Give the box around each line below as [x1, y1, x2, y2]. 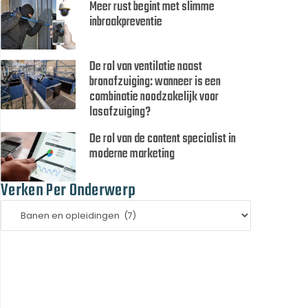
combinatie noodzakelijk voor [89, 87, 219, 108]
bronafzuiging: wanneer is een [89, 72, 221, 93]
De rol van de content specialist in [89, 129, 236, 150]
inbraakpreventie [89, 12, 163, 33]
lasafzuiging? [89, 102, 151, 123]
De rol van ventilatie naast [89, 57, 203, 78]
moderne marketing [89, 144, 175, 165]
